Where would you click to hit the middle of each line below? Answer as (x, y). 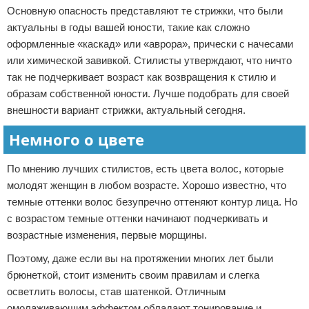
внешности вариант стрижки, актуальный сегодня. (126, 110)
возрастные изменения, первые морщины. (107, 235)
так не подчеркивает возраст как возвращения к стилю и (141, 77)
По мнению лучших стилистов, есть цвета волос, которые (145, 169)
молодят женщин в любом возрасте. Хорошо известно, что (147, 186)
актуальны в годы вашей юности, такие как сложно (128, 28)
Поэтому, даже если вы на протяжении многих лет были (140, 259)
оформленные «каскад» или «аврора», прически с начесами (150, 44)
